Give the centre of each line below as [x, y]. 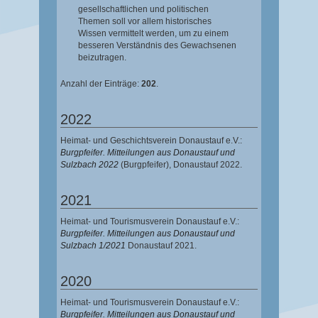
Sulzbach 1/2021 [93, 246]
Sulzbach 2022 [89, 165]
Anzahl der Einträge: [101, 84]
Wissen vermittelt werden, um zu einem [153, 34]
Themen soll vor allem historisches [145, 22]
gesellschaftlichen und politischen [143, 10]
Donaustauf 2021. [162, 246]
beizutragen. [102, 58]
